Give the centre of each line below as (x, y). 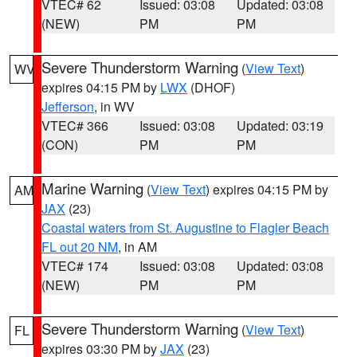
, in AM (137, 247)
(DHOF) (211, 87)
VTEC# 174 (75, 266)
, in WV (114, 106)
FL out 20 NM (80, 247)
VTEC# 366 (75, 126)
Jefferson (68, 106)
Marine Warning (92, 188)
